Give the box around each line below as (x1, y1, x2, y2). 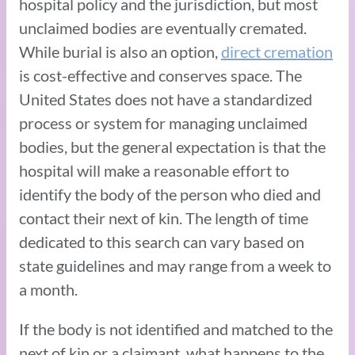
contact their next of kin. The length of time (19, 208, 308, 227)
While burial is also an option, (19, 41, 221, 61)
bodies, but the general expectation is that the (19, 136, 326, 156)
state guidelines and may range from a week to (19, 255, 331, 275)
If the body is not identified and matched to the (19, 319, 333, 338)
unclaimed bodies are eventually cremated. (19, 17, 307, 37)
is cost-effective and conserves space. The (19, 65, 302, 85)
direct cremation (221, 41, 333, 61)
